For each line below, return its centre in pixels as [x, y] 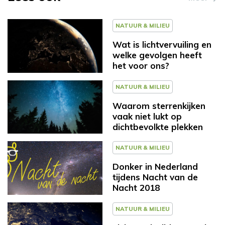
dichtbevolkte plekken [158, 127]
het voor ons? [141, 65]
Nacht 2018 [136, 188]
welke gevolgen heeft [157, 55]
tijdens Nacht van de [155, 177]
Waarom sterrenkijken [159, 105]
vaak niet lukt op [147, 116]
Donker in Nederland [155, 167]
